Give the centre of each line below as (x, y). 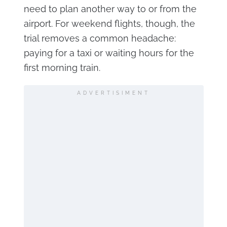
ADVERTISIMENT (113, 93)
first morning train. (62, 67)
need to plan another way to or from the (110, 9)
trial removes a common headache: (100, 38)
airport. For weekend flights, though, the (109, 23)
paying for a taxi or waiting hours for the (109, 53)
